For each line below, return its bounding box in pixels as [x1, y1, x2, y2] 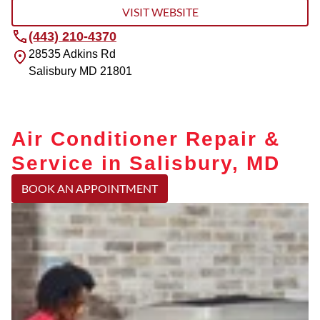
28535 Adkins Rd [29, 48, 116, 61]
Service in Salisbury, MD [11, 150, 280, 175]
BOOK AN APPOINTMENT [21, 181, 158, 196]
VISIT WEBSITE [121, 5, 199, 19]
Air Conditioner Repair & [11, 126, 280, 151]
